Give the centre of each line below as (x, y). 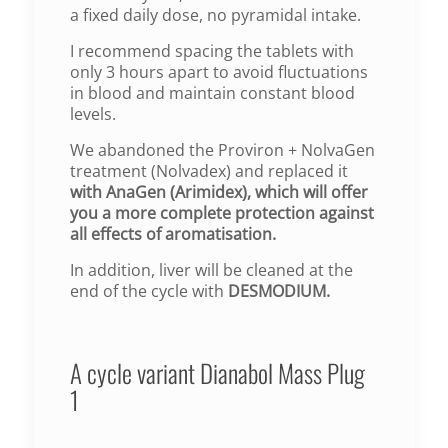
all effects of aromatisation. (172, 233)
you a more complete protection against (221, 212)
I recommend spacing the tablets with (211, 50)
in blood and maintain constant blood (212, 92)
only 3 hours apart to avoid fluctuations (218, 71)
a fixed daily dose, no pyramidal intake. (215, 14)
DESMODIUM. (278, 290)
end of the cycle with (148, 290)
